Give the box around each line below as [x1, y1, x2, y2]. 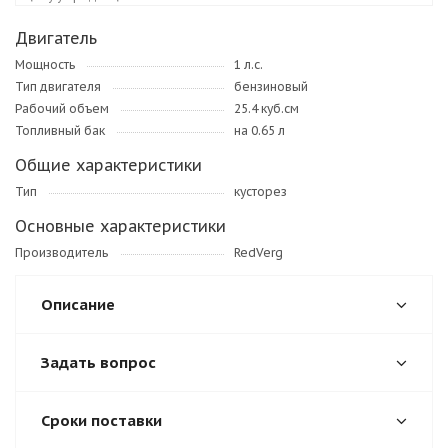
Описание [41, 294, 115, 314]
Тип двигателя [15, 79, 101, 95]
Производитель [15, 245, 108, 261]
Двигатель [15, 27, 97, 48]
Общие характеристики [15, 154, 202, 175]
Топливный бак [15, 123, 105, 139]
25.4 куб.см [234, 101, 299, 117]
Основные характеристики [15, 215, 226, 236]
